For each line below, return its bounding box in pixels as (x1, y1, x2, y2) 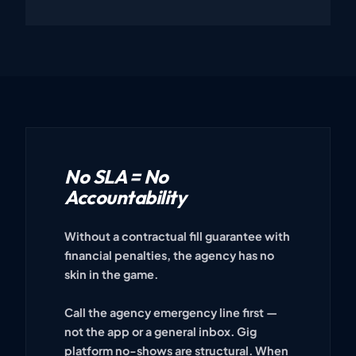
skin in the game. (64, 266, 158, 281)
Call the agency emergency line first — (64, 304, 277, 319)
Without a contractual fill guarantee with (64, 228, 290, 243)
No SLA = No (64, 164, 168, 188)
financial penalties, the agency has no (64, 247, 274, 262)
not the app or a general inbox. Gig (64, 323, 257, 339)
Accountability (64, 184, 187, 209)
